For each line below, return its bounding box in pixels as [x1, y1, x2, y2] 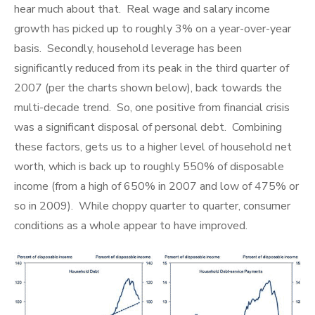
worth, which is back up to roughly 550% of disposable [14, 159, 284, 174]
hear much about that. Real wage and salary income [14, 1, 270, 17]
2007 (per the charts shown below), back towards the [14, 80, 282, 96]
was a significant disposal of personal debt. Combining [14, 120, 282, 135]
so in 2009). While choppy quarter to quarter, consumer [14, 198, 290, 214]
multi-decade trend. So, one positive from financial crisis [14, 100, 290, 115]
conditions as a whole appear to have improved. [14, 218, 247, 233]
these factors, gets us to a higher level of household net [14, 139, 292, 155]
